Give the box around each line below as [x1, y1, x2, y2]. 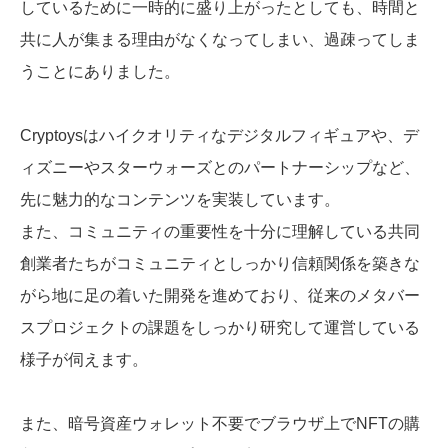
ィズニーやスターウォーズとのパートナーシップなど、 [20, 159, 420, 177]
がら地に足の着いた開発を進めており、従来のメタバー [20, 287, 420, 305]
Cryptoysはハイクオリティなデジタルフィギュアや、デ [20, 127, 419, 145]
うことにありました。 [20, 63, 180, 81]
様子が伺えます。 [20, 351, 148, 369]
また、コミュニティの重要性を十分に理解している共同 [20, 223, 420, 241]
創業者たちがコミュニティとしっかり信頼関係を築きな [20, 255, 420, 273]
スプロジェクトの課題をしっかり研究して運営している [20, 319, 420, 337]
